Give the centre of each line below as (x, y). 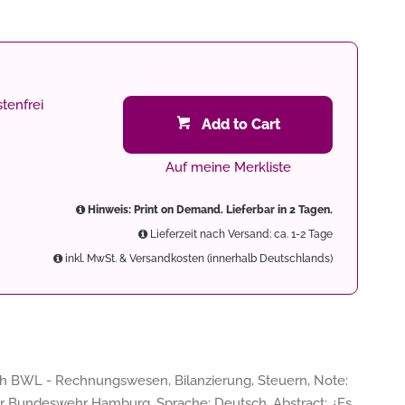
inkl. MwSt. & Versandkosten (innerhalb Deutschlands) (198, 259)
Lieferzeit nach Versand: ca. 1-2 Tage (240, 234)
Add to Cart (240, 124)
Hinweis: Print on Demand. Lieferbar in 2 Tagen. (209, 210)
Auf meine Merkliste (228, 167)
